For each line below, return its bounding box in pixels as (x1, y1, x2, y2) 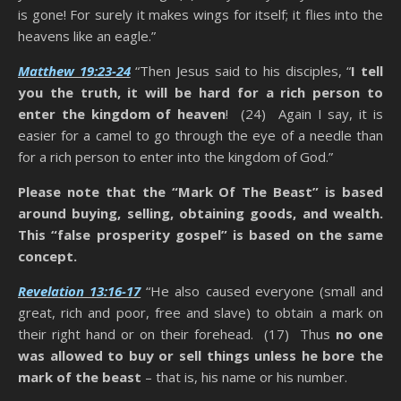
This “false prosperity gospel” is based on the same (18, 226, 383, 244)
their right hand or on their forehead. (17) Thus (18, 325, 336, 344)
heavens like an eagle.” (18, 27, 156, 46)
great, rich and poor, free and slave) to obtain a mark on (18, 303, 383, 322)
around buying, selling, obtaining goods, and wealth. (18, 204, 383, 223)
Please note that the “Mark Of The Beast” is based (18, 183, 383, 201)
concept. (18, 247, 77, 266)
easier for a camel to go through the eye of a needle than (18, 126, 383, 145)
